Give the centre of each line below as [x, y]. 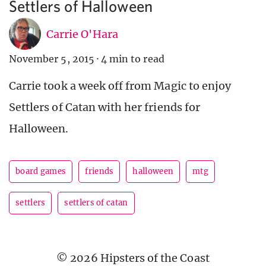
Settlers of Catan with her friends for [104, 107]
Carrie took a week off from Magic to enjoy [120, 86]
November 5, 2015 [52, 59]
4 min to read [133, 59]
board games [41, 172]
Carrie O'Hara [82, 34]
